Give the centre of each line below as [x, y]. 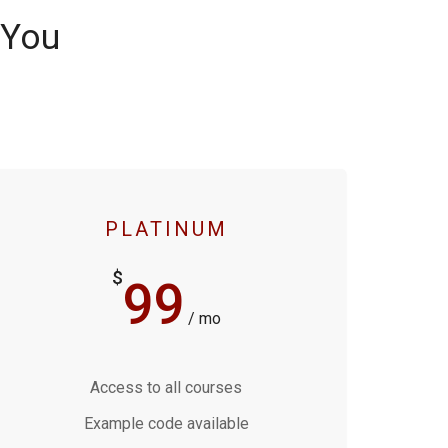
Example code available [166, 423]
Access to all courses [166, 387]
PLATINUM [166, 229]
